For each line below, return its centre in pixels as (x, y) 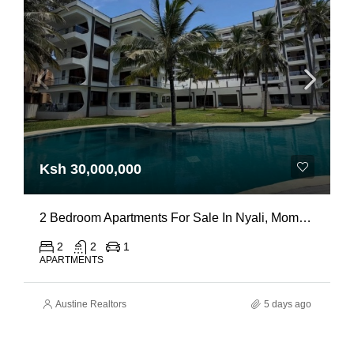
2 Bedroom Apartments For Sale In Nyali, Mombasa (305, 218)
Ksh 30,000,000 (90, 169)
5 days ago (288, 304)
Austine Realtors (91, 304)
